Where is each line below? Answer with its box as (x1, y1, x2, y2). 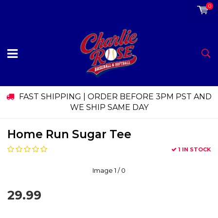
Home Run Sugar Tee (7, 127, 131, 142)
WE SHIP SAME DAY (70, 103, 148, 112)
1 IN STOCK (178, 146, 211, 153)
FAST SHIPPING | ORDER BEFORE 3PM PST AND (19, 92, 212, 102)
